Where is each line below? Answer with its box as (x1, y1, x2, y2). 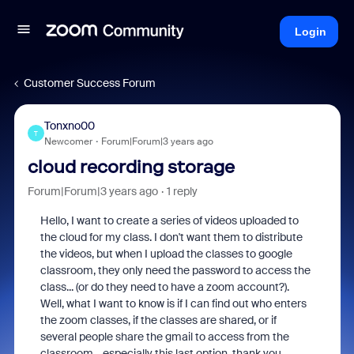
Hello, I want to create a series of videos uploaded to (40, 213, 299, 228)
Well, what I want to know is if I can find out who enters (40, 296, 307, 311)
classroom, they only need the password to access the (40, 263, 311, 277)
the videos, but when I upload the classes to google (40, 247, 292, 261)
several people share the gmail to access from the (40, 330, 289, 344)
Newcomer (43, 135, 92, 148)
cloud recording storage (27, 156, 235, 178)
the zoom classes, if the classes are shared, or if (40, 313, 277, 327)
